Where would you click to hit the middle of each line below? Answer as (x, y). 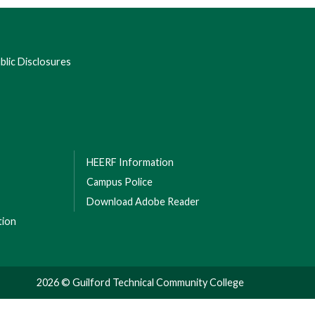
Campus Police (120, 182)
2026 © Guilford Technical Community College (140, 282)
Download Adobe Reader (143, 201)
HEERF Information (130, 162)
